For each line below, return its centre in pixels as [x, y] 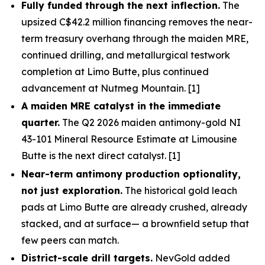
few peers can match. [70, 240]
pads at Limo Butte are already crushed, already [134, 207]
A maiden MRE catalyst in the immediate [121, 106]
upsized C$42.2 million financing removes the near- [137, 22]
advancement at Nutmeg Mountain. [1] [111, 88]
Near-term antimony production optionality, [131, 174]
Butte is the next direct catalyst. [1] [101, 156]
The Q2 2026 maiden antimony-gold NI [150, 123]
